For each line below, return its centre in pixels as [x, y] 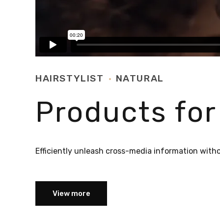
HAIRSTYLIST [70, 79]
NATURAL [140, 79]
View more [71, 193]
